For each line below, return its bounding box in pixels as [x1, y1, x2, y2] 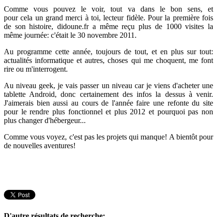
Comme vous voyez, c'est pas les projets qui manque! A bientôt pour [4, 132, 213, 141]
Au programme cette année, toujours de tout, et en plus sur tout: [4, 47, 213, 56]
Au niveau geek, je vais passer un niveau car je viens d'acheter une [4, 81, 213, 90]
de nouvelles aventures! [4, 141, 76, 150]
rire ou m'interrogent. [4, 64, 68, 73]
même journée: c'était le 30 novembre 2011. [4, 31, 137, 39]
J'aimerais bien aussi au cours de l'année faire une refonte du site [4, 98, 213, 107]
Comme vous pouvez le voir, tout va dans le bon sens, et [4, 4, 213, 13]
